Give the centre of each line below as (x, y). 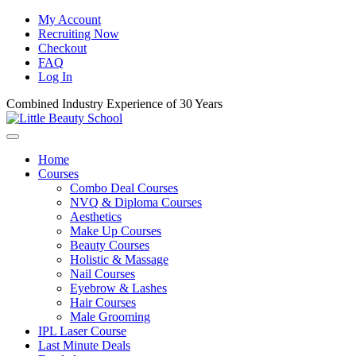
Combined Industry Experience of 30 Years (114, 104)
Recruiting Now (79, 34)
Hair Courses (103, 302)
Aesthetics (96, 217)
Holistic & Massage (119, 259)
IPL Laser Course (82, 331)
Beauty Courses (110, 245)
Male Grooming (110, 317)
